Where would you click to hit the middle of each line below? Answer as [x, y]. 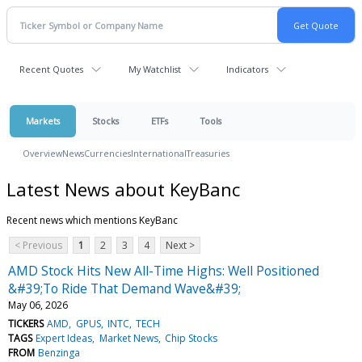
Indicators [247, 69]
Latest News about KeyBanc [123, 189]
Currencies [107, 153]
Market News [128, 338]
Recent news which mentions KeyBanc [92, 220]
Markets [43, 121]
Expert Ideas [64, 338]
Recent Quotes [51, 69]
